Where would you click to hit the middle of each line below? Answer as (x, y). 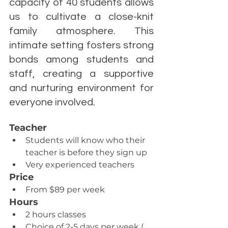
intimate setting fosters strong (81, 45)
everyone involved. (52, 102)
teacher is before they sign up (86, 152)
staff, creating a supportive (81, 74)
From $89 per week (65, 190)
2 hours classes (56, 215)
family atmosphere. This (81, 31)
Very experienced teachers (80, 165)
